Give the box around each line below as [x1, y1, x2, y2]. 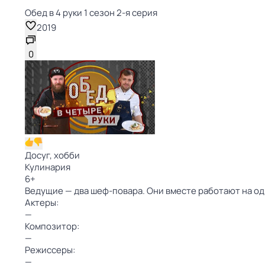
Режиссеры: [25, 244, 75, 256]
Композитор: [25, 220, 79, 232]
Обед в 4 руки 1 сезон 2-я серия [25, 7, 157, 19]
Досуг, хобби [25, 149, 80, 161]
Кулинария [25, 161, 70, 173]
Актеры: [25, 196, 59, 209]
